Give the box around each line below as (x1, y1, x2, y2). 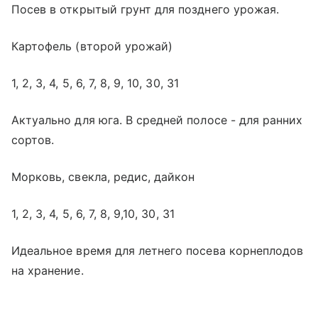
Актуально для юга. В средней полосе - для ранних (11, 112, 303, 127)
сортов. (11, 132, 55, 147)
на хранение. (11, 263, 84, 278)
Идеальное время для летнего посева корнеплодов (11, 243, 304, 258)
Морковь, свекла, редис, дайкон (11, 169, 195, 184)
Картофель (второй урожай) (11, 38, 173, 53)
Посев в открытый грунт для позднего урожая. (11, 1, 280, 16)
